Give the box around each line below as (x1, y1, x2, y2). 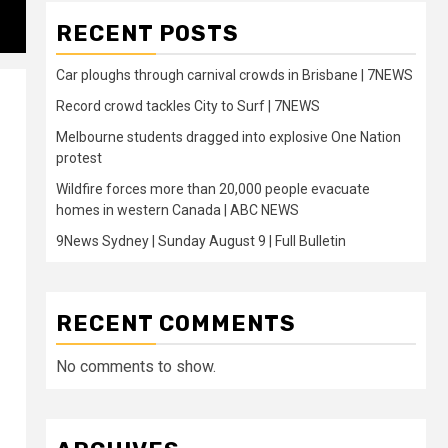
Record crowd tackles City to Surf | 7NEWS (56, 97, 320, 114)
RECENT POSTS (56, 19, 239, 47)
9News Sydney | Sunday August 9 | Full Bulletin (56, 232, 346, 249)
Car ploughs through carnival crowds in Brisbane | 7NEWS (56, 66, 413, 83)
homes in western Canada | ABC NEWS (56, 201, 299, 218)
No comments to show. (56, 356, 216, 376)
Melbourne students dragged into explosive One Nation (56, 128, 401, 145)
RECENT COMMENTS (56, 309, 296, 337)
